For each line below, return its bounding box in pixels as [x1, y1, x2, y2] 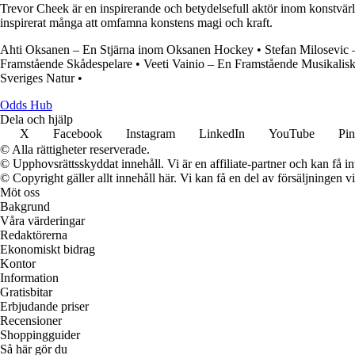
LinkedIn [199, 127, 245, 141]
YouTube [269, 127, 315, 141]
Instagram [126, 127, 175, 141]
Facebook [53, 127, 102, 141]
